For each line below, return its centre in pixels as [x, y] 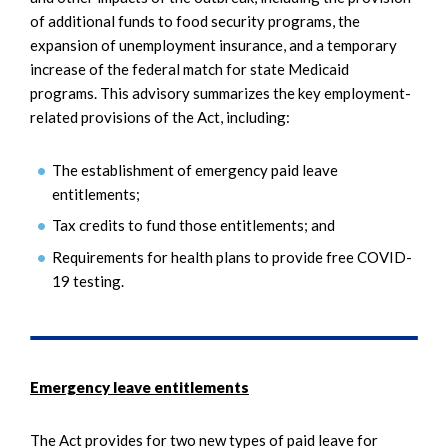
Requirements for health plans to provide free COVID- [232, 256]
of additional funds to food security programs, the [195, 20]
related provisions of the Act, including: [160, 116]
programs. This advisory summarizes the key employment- [220, 92]
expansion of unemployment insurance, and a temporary [213, 44]
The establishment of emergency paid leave [195, 169]
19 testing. [88, 280]
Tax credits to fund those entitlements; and [193, 225]
